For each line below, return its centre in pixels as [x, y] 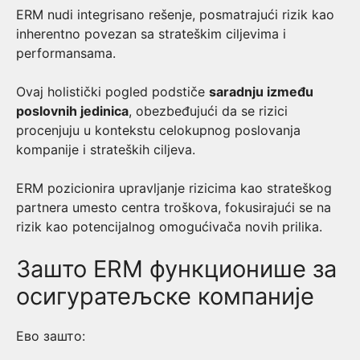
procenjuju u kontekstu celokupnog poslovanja [158, 130]
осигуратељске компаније [165, 296]
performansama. [68, 53]
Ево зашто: [51, 336]
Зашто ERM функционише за [176, 269]
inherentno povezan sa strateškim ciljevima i [151, 34]
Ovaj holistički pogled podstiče [112, 92]
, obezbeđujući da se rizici [208, 111]
